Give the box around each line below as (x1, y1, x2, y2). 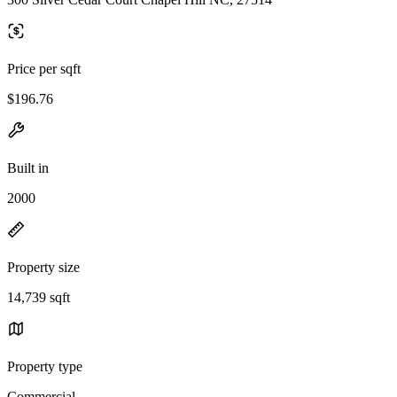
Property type (7, 358, 82, 374)
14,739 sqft (7, 289, 70, 305)
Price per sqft (7, 60, 81, 76)
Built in (7, 160, 49, 175)
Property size (7, 259, 80, 275)
